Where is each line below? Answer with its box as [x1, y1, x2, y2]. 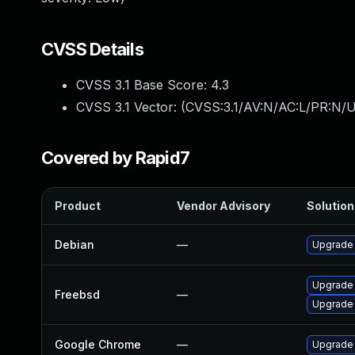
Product [55, 199, 101, 212]
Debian [55, 238, 94, 251]
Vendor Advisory [177, 199, 270, 212]
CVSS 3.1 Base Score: [76, 77, 211, 93]
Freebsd [55, 288, 100, 301]
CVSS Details [41, 39, 143, 59]
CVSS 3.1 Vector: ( [76, 99, 185, 115]
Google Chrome [55, 338, 141, 351]
